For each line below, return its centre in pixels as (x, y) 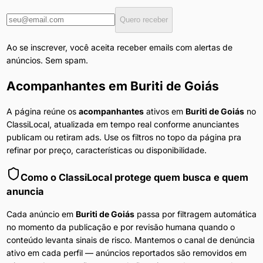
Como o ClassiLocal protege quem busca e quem (134, 177)
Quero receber (144, 20)
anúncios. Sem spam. (47, 60)
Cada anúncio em (41, 214)
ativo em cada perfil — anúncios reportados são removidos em (126, 253)
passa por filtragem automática (195, 214)
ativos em (163, 112)
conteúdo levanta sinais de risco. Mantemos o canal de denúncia (130, 240)
